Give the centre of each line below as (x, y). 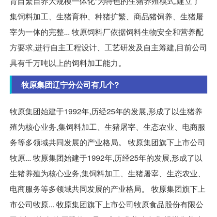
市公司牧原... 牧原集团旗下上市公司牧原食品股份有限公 (107, 204)
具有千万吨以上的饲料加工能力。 (68, 63)
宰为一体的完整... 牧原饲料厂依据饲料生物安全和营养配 (107, 32)
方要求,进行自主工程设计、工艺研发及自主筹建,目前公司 (108, 47)
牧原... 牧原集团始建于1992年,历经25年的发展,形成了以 (106, 158)
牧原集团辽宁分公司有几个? (70, 85)
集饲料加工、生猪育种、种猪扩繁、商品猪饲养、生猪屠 (107, 16)
